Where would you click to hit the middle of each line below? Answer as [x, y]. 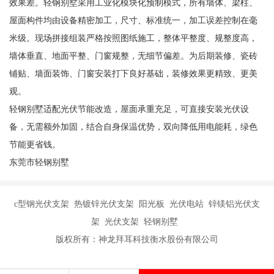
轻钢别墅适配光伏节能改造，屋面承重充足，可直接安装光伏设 [129, 109]
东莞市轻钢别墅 [39, 162]
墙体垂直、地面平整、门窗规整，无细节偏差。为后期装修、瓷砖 [133, 56]
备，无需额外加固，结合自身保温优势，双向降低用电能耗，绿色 [133, 127]
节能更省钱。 [35, 145]
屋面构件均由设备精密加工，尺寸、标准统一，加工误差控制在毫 [133, 20]
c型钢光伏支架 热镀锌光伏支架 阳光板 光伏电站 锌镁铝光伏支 [137, 204]
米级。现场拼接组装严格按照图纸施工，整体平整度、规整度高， [133, 38]
